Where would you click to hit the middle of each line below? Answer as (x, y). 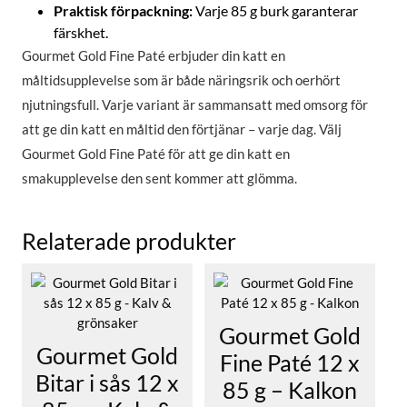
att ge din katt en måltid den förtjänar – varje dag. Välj (182, 129)
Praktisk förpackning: (123, 11)
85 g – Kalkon (290, 390)
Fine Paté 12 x (290, 363)
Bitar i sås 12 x (107, 383)
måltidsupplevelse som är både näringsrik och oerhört (181, 80)
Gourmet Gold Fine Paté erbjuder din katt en (154, 56)
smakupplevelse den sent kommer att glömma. (159, 179)
